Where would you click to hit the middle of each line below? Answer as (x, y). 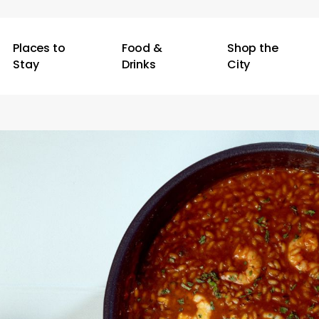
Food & (142, 48)
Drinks (138, 64)
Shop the (252, 48)
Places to (39, 48)
